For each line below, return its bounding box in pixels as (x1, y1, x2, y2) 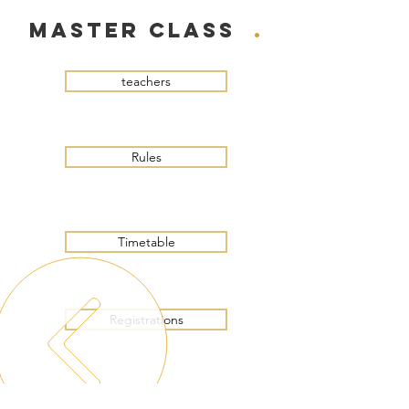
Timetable (117, 234, 175, 250)
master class (28, 17, 254, 43)
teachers (121, 73, 171, 89)
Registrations (109, 311, 184, 328)
